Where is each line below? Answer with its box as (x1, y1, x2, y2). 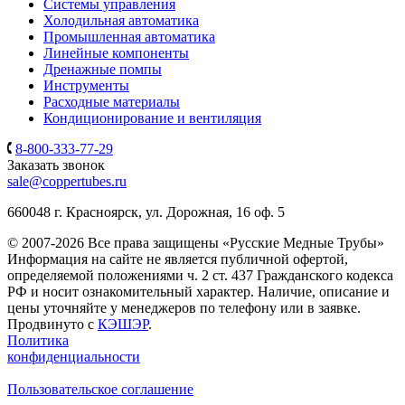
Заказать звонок (7, 156, 105, 173)
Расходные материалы (43, 93, 180, 109)
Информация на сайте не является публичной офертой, (7, 250, 348, 267)
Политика (7, 332, 69, 348)
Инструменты (43, 77, 129, 93)
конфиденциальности (7, 348, 140, 364)
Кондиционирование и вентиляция (43, 109, 261, 126)
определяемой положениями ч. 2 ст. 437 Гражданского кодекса (7, 267, 393, 283)
